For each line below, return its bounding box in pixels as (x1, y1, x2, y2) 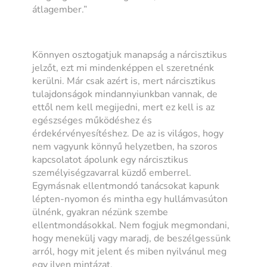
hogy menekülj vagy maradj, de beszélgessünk (32, 231, 231, 245)
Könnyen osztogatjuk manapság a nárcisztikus (32, 48, 228, 61)
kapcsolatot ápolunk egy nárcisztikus (32, 153, 189, 166)
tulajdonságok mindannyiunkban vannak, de (32, 87, 218, 101)
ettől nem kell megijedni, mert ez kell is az (32, 100, 215, 114)
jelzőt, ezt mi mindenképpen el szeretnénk (32, 61, 215, 74)
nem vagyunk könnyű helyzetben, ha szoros (32, 139, 218, 153)
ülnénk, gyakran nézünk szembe (32, 205, 169, 219)
